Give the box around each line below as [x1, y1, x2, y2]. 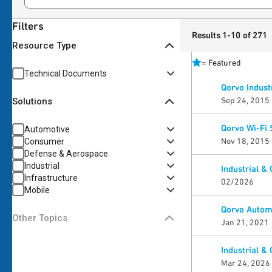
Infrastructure [24, 173, 78, 183]
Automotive [24, 124, 70, 134]
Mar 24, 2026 [220, 258, 270, 268]
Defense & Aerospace [24, 149, 108, 158]
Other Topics [12, 212, 67, 223]
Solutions [12, 95, 52, 107]
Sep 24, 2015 [220, 95, 270, 105]
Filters [12, 19, 44, 32]
